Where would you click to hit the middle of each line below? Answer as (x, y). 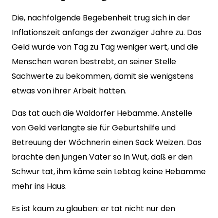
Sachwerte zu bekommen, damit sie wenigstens (103, 76)
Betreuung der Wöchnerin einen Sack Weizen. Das (107, 142)
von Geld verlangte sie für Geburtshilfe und (94, 128)
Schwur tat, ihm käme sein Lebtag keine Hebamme (109, 172)
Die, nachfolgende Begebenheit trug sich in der (101, 18)
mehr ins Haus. (39, 186)
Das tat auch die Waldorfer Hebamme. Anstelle (102, 113)
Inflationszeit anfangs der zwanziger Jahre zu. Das (107, 32)
